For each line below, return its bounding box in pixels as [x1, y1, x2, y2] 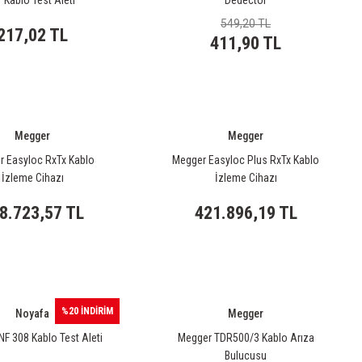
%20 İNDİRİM [61, 305, 113, 317]
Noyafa [15, 307, 49, 320]
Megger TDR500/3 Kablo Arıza [177, 331, 314, 344]
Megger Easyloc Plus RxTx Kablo [172, 154, 319, 166]
